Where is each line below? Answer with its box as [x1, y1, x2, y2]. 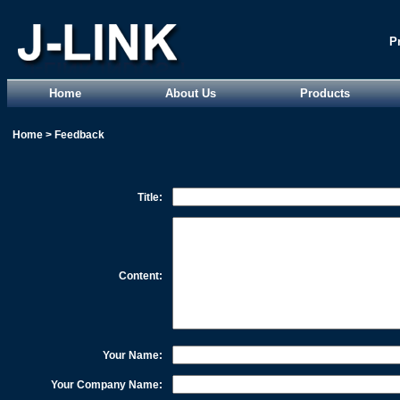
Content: [119, 270, 162, 282]
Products [300, 87, 350, 100]
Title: [137, 191, 162, 204]
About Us [165, 87, 216, 100]
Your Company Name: [51, 379, 162, 391]
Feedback [54, 129, 104, 141]
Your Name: [103, 349, 162, 362]
